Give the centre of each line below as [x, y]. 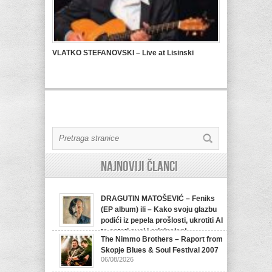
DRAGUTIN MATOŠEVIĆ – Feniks [158, 199]
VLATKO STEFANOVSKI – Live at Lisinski [123, 53]
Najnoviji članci [139, 167]
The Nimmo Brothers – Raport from [162, 239]
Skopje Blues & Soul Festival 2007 [160, 250]
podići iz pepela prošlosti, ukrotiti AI [162, 220]
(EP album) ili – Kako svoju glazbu [159, 209]
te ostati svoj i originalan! [144, 231]
